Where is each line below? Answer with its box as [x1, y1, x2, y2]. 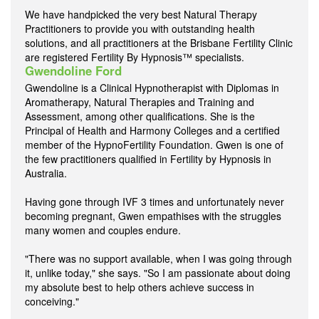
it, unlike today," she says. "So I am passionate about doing [25, 265, 291, 280]
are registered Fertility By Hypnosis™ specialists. [25, 49, 244, 64]
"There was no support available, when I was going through [25, 251, 292, 266]
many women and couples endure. [25, 222, 181, 237]
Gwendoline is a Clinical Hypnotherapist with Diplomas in [25, 80, 279, 95]
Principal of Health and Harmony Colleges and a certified [25, 122, 280, 137]
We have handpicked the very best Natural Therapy [25, 6, 257, 21]
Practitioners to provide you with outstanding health [25, 21, 255, 36]
